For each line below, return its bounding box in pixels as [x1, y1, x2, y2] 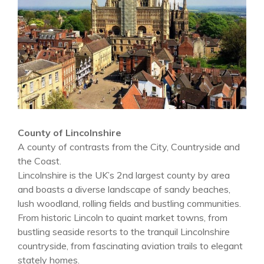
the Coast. [18, 155, 61, 167]
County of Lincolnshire [18, 127, 121, 139]
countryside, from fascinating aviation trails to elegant [18, 240, 243, 252]
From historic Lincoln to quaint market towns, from [18, 212, 227, 224]
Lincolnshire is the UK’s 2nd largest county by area [18, 169, 230, 181]
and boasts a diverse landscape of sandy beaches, [18, 183, 230, 196]
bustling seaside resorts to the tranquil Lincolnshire [18, 226, 230, 238]
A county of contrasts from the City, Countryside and [18, 141, 240, 153]
